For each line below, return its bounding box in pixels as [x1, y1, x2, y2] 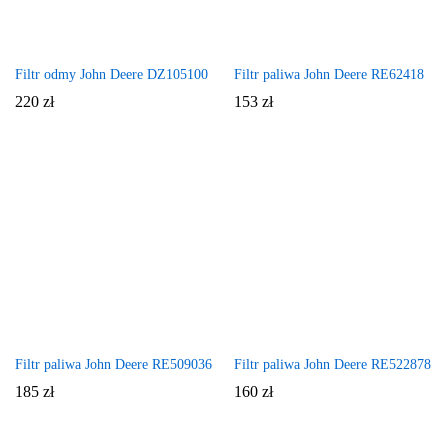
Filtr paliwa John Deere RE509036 [15, 356, 212, 372]
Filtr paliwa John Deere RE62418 [234, 66, 424, 82]
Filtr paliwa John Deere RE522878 [234, 356, 431, 372]
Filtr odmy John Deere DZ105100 [15, 66, 208, 82]
